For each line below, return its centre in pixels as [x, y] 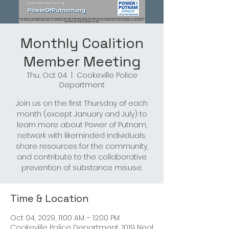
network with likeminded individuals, [82, 135]
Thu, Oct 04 [47, 75]
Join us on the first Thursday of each [82, 103]
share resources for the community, [82, 146]
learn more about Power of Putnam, [82, 125]
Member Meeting [82, 61]
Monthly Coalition [82, 43]
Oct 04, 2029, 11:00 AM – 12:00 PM [65, 218]
